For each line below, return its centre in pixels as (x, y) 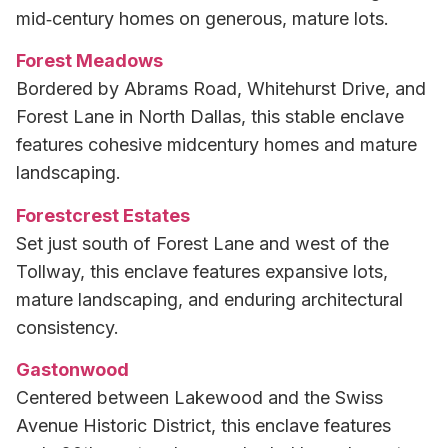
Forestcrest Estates (103, 215)
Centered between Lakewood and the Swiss (199, 398)
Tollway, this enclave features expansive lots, (202, 271)
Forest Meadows (89, 61)
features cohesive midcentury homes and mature (216, 145)
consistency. (67, 327)
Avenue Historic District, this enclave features (203, 426)
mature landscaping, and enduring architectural (209, 299)
